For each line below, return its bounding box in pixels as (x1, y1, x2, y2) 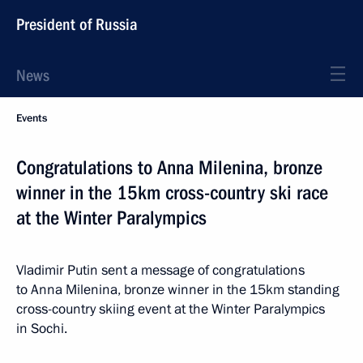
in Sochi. (16, 319, 67, 338)
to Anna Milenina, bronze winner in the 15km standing (16, 280, 340, 299)
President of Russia (16, 15, 138, 34)
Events (16, 111, 47, 126)
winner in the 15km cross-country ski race (16, 181, 328, 204)
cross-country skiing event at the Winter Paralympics (16, 300, 325, 318)
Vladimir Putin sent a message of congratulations (16, 261, 305, 280)
